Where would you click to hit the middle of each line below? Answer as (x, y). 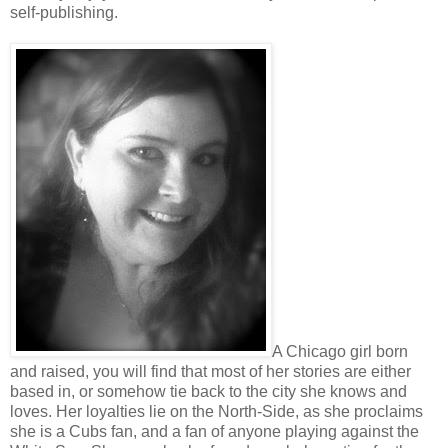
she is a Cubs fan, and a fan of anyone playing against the (214, 431)
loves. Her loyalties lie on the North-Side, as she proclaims (216, 411)
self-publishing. (64, 12)
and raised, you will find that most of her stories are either (210, 371)
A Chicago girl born (340, 351)
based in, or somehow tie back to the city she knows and (208, 391)
